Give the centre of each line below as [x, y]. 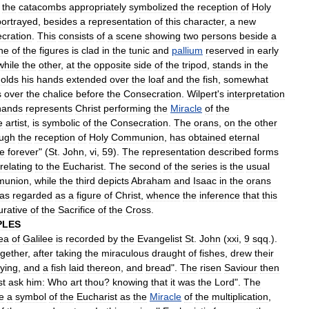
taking [69, 253]
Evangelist [160, 238]
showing [163, 36]
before [90, 93]
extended [87, 79]
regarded [32, 195]
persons [219, 36]
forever [23, 151]
